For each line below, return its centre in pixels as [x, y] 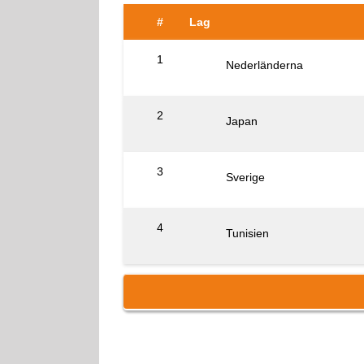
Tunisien [247, 233]
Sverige [245, 177]
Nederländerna [264, 65]
